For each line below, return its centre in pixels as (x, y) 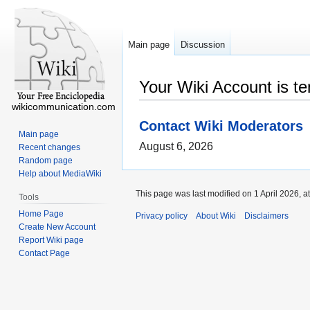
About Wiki (216, 216)
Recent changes (50, 147)
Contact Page (45, 253)
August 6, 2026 (176, 147)
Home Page (42, 213)
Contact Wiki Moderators (221, 125)
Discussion (203, 45)
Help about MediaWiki (61, 173)
